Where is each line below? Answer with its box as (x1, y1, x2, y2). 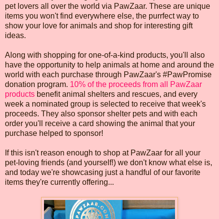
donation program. (5, 80, 70, 88)
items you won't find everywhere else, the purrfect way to (5, 11, 199, 20)
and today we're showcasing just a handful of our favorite (5, 168, 200, 176)
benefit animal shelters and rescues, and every (35, 89, 197, 98)
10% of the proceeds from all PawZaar (70, 80, 202, 88)
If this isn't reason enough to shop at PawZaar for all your (5, 148, 200, 157)
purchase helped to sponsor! (5, 129, 103, 137)
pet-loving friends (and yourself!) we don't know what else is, (5, 158, 212, 167)
